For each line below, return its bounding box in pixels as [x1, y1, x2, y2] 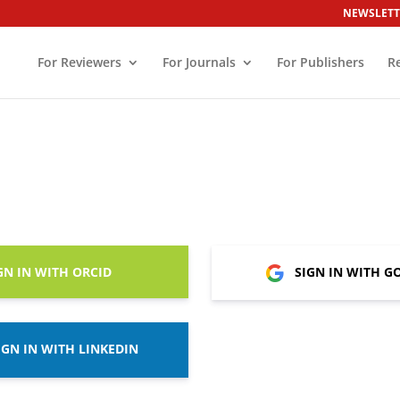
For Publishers [276, 54, 364, 71]
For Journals [162, 54, 236, 71]
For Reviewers [37, 54, 121, 71]
